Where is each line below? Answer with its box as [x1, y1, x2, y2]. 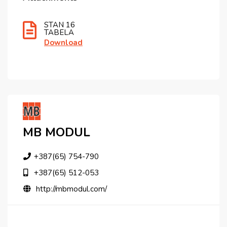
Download [44, 37, 83, 48]
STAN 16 [44, 20, 75, 30]
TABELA [44, 27, 74, 38]
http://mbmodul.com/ [36, 184, 107, 195]
